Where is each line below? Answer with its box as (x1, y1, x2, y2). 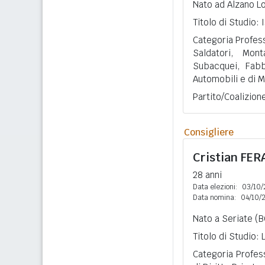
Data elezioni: (193, 182, 237, 192)
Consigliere (184, 126, 234, 138)
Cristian (193, 150, 241, 165)
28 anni (193, 169, 222, 180)
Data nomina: (193, 193, 236, 202)
